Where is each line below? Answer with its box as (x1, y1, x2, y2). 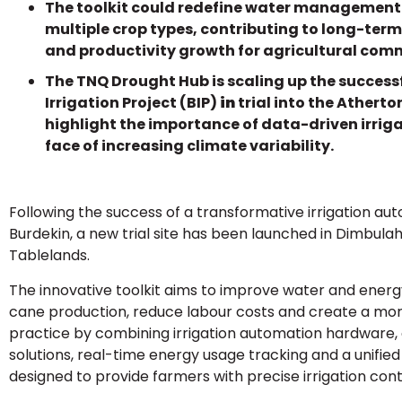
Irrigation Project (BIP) (45, 92, 220, 114)
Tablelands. (9, 245, 90, 267)
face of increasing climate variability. (45, 135, 334, 157)
